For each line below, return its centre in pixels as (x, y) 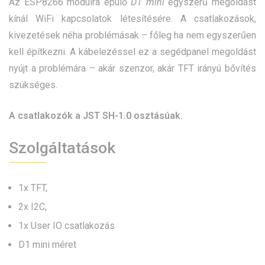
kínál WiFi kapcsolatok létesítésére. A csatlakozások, (132, 19)
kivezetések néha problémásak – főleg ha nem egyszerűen (132, 35)
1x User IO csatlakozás (67, 226)
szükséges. (33, 85)
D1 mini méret (47, 245)
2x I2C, (33, 207)
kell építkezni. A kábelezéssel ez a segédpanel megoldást (132, 52)
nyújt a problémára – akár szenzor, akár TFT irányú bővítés (132, 69)
